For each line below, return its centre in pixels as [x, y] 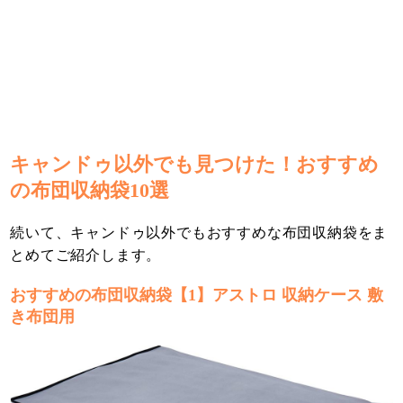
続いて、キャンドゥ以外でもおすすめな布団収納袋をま [199, 233]
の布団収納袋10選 [90, 191]
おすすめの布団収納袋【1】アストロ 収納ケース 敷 [197, 296]
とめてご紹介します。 [86, 255]
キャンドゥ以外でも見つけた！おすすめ [195, 165]
